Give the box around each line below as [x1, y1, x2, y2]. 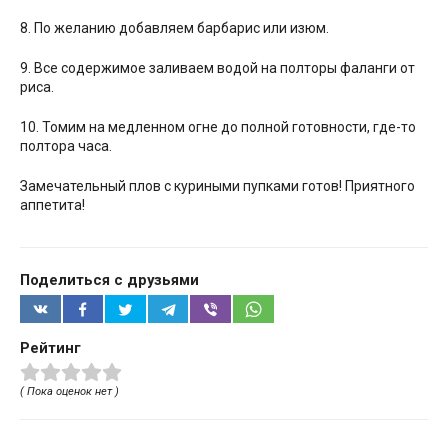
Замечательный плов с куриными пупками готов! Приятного [20, 178, 415, 195]
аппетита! [20, 197, 85, 214]
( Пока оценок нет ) [20, 384, 119, 398]
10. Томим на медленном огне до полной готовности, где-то [20, 119, 416, 136]
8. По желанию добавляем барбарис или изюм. [20, 20, 329, 37]
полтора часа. [20, 138, 112, 155]
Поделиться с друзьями [20, 271, 199, 290]
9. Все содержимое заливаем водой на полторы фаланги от [20, 60, 415, 77]
